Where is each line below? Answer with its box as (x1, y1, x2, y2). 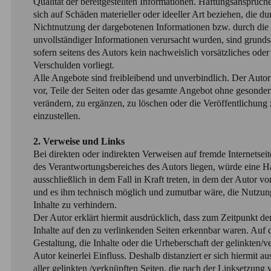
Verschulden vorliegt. (33, 60, 117, 71)
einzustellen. (33, 111, 83, 122)
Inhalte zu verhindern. (33, 200, 119, 211)
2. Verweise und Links (33, 136, 125, 147)
